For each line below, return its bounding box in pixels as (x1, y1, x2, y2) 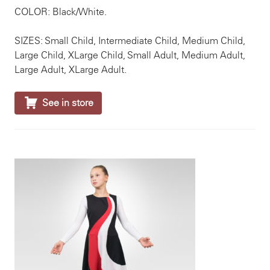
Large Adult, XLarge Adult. (14, 64, 127, 75)
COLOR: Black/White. (14, 6, 107, 17)
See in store (42, 97, 93, 108)
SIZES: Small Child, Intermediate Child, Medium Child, (14, 35, 245, 46)
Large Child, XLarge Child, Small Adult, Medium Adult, (14, 49, 245, 61)
